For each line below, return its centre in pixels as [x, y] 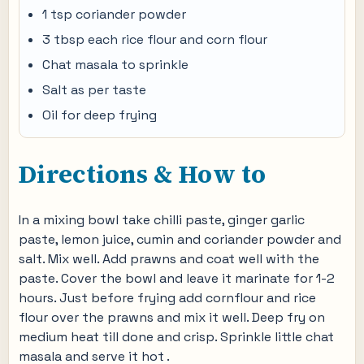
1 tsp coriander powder [114, 14]
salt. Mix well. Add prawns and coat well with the [169, 259]
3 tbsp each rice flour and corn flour [155, 39]
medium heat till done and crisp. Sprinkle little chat [176, 337]
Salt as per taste [94, 90]
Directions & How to [143, 174]
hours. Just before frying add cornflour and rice [167, 298]
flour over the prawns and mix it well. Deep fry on [172, 317]
